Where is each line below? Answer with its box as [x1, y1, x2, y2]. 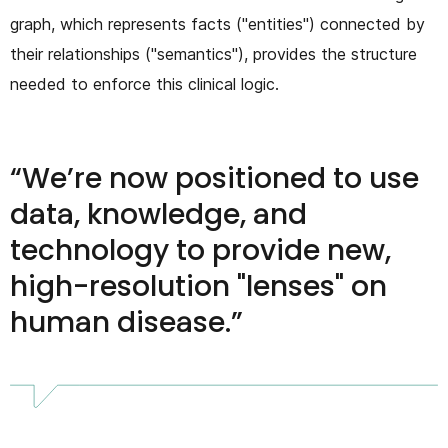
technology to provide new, [10, 231, 391, 271]
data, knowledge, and [10, 195, 307, 235]
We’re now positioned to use [22, 159, 419, 199]
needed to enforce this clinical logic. [10, 74, 279, 95]
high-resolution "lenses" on [10, 267, 387, 307]
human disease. [10, 303, 231, 343]
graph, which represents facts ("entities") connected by [10, 14, 425, 35]
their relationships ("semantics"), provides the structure [10, 44, 417, 65]
